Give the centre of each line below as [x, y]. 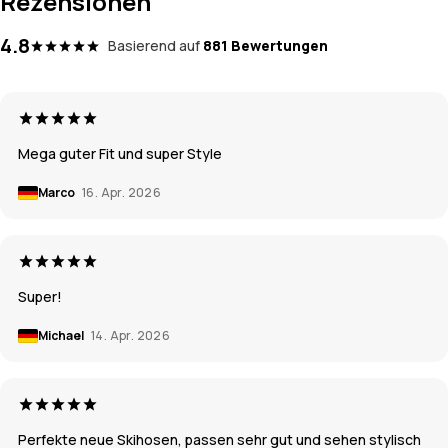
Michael [62, 336]
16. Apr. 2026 [122, 193]
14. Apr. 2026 [131, 336]
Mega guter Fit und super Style [120, 154]
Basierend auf [154, 46]
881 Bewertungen [265, 46]
